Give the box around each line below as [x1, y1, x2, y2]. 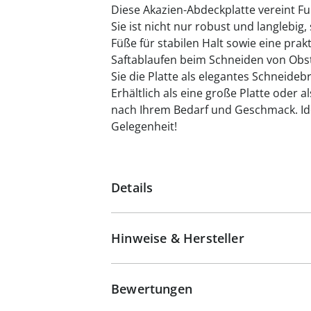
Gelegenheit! [111, 119, 177, 134]
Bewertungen [111, 280, 192, 297]
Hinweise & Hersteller [111, 230, 244, 246]
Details [111, 179, 153, 196]
